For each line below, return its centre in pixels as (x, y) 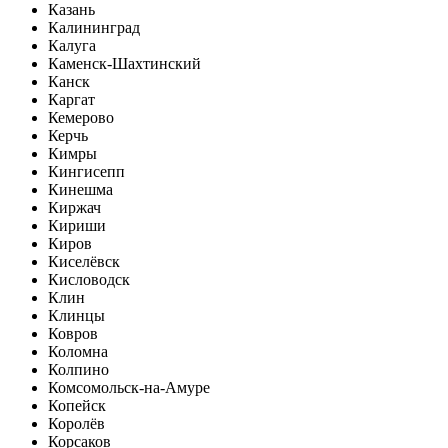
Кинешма (80, 189)
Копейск (77, 405)
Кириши (77, 225)
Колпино (78, 369)
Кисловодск (89, 279)
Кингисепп (86, 171)
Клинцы (76, 315)
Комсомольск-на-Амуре (129, 387)
